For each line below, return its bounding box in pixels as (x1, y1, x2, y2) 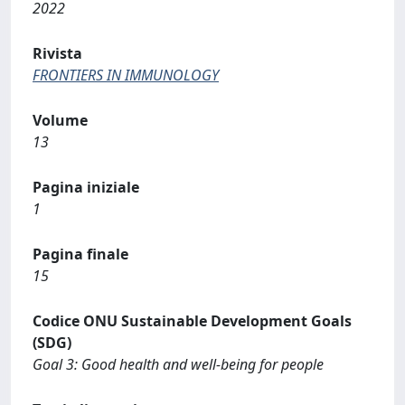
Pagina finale (33, 244, 128, 264)
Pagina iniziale (33, 177, 139, 197)
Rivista (33, 43, 82, 63)
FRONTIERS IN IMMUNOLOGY (33, 65, 219, 85)
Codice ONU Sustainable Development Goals (33, 311, 352, 331)
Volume (33, 110, 88, 130)
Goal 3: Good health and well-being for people (33, 354, 324, 374)
